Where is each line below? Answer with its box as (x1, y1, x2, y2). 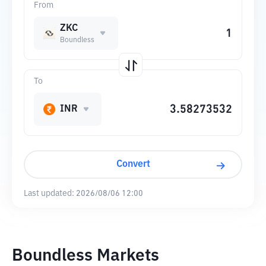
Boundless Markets (12, 248, 159, 264)
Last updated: (24, 189, 74, 198)
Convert (116, 160, 150, 169)
